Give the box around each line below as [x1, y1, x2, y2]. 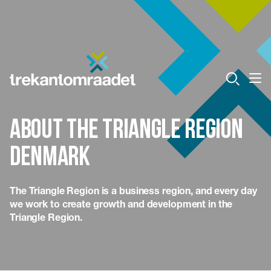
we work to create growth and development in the [10, 198, 233, 209]
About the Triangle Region [10, 117, 243, 145]
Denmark [10, 145, 90, 172]
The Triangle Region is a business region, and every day [10, 184, 257, 196]
